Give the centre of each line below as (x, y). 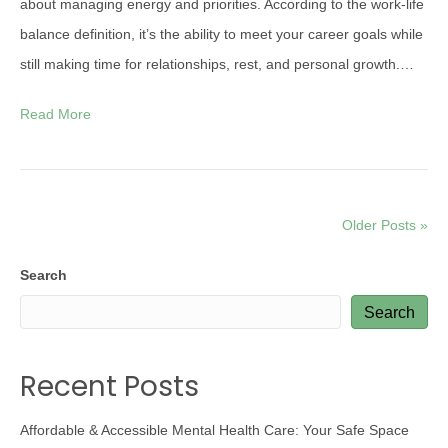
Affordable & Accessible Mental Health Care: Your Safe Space (214, 430)
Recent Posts (109, 386)
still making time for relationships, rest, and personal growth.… (217, 64)
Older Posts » (385, 225)
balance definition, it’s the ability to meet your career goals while (221, 34)
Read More (55, 114)
